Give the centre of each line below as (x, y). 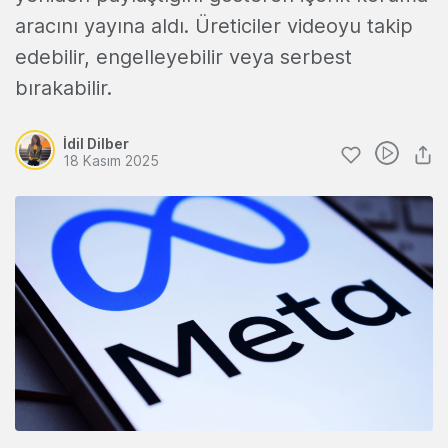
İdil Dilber (96, 143)
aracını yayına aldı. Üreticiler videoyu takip (214, 26)
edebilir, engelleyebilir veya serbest (183, 57)
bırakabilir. (63, 88)
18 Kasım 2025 (111, 160)
